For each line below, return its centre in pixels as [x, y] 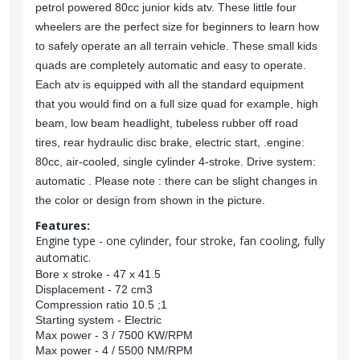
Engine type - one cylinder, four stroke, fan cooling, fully [180, 240]
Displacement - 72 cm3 [94, 289]
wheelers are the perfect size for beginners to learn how [177, 26]
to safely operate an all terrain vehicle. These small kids [176, 45]
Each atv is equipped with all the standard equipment [170, 84]
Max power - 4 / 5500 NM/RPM [114, 350]
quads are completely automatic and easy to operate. [171, 65]
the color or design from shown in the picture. [150, 200]
